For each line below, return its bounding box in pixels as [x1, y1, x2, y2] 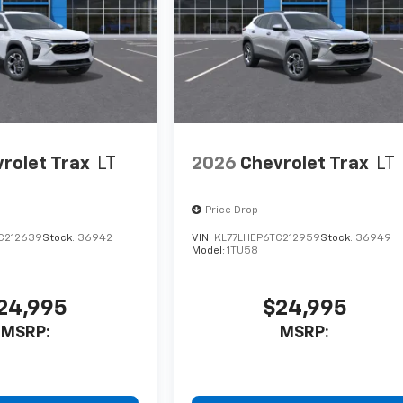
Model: [192, 245, 228, 256]
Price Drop [205, 204, 259, 216]
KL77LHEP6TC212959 [214, 232, 321, 244]
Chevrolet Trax [240, 155, 370, 174]
